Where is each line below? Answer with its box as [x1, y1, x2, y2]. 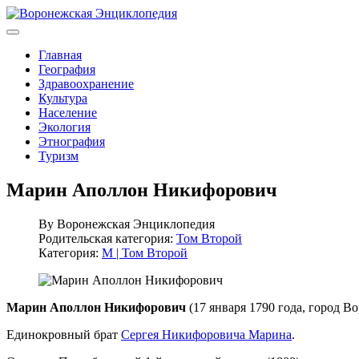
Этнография [38, 135, 105, 148]
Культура [38, 91, 87, 105]
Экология [38, 120, 91, 134]
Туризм [38, 149, 79, 163]
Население [38, 106, 97, 119]
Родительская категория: [38, 231, 176, 245]
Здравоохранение [38, 77, 134, 91]
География [38, 63, 95, 76]
